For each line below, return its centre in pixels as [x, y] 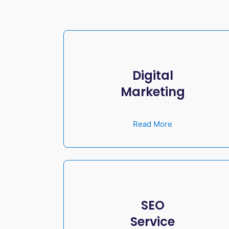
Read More [153, 124]
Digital [153, 75]
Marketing [153, 91]
